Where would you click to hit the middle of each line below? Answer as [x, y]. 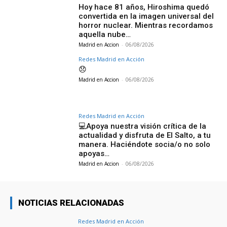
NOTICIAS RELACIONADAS [71, 203]
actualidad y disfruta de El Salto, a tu [145, 136]
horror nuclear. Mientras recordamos [146, 26]
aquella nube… [105, 35]
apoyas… [94, 154]
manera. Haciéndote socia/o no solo [145, 145]
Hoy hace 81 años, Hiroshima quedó [144, 7]
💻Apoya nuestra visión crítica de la [143, 126]
